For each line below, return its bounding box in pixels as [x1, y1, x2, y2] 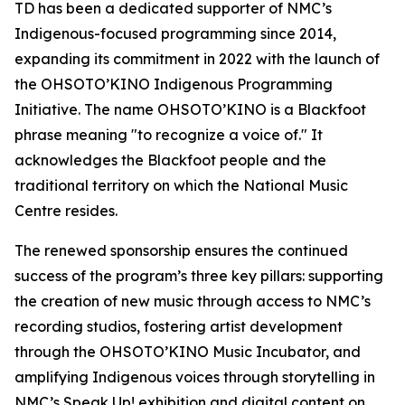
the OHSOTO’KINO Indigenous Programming [14, 75, 333, 93]
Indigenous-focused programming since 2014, [14, 24, 336, 42]
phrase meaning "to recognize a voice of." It [14, 126, 323, 144]
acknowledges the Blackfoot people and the [14, 151, 326, 169]
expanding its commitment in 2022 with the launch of [14, 50, 380, 68]
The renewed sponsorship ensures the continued [14, 241, 348, 259]
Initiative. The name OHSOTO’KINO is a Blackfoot [14, 100, 366, 118]
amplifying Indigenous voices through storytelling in [14, 368, 375, 386]
